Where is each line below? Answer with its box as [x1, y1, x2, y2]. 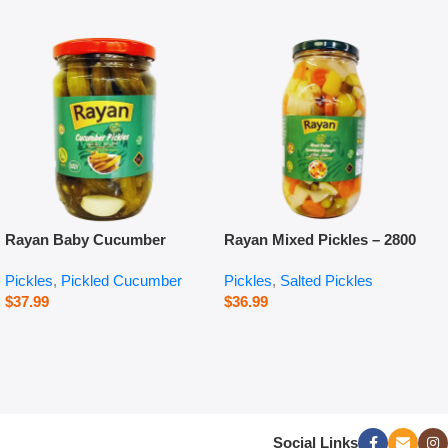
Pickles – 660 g [4, 251, 108, 269]
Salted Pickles [279, 271, 373, 289]
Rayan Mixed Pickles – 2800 [223, 230, 416, 248]
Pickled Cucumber [60, 271, 182, 289]
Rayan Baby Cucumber [4, 230, 166, 248]
